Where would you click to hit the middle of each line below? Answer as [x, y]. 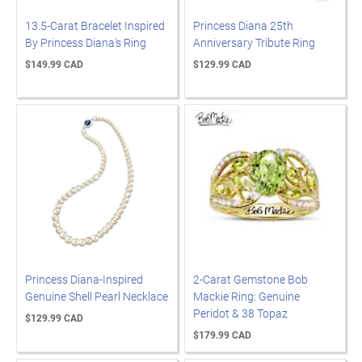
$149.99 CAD [54, 64]
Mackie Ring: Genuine [246, 296]
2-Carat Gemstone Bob [250, 279]
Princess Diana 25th [243, 25]
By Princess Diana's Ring [86, 42]
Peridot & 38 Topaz [240, 313]
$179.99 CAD [222, 335]
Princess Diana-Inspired [84, 279]
